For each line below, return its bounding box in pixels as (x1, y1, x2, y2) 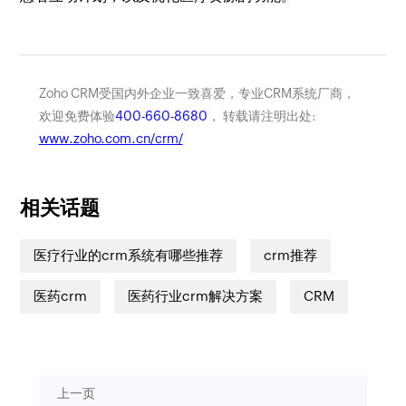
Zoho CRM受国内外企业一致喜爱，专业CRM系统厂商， (38, 85, 355, 101)
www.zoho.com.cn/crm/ (38, 130, 183, 146)
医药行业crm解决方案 (128, 288, 264, 304)
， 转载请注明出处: (207, 108, 316, 123)
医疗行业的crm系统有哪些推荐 (34, 247, 224, 264)
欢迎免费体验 (38, 108, 115, 123)
